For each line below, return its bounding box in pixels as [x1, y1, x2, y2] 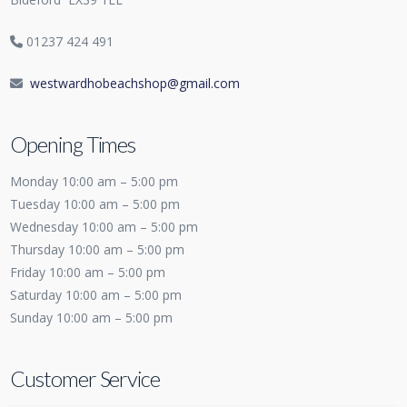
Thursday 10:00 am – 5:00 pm [10, 241, 185, 259]
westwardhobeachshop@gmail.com [30, 74, 241, 92]
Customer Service [10, 366, 161, 392]
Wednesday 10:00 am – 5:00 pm [10, 218, 199, 236]
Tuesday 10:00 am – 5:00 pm [10, 195, 181, 213]
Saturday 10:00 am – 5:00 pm [10, 286, 183, 304]
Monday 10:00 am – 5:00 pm [10, 173, 179, 191]
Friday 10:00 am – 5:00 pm [10, 263, 166, 282]
